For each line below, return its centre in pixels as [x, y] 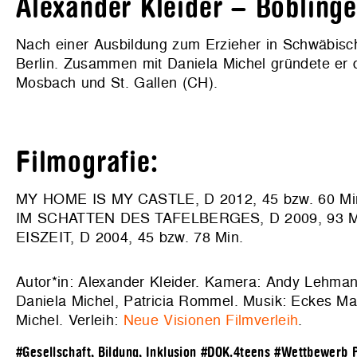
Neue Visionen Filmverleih [211, 320]
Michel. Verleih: [70, 320]
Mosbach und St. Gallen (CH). [117, 82]
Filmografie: [87, 162]
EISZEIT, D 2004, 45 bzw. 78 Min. [130, 237]
